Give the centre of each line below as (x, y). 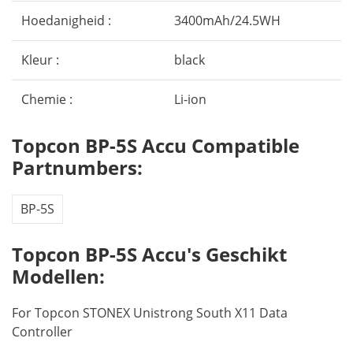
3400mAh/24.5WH (227, 20)
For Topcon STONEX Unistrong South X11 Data (150, 313)
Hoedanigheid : (66, 20)
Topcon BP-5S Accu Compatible (156, 145)
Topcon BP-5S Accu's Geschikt (149, 254)
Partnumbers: (77, 167)
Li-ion (190, 99)
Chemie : (47, 99)
